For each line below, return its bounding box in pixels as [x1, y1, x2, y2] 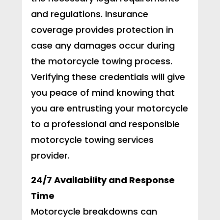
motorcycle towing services [30, 134, 154, 146]
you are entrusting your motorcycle [30, 102, 188, 115]
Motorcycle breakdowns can [30, 205, 157, 218]
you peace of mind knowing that [30, 86, 175, 99]
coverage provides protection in [30, 24, 173, 36]
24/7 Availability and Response [30, 174, 175, 187]
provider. [30, 149, 70, 162]
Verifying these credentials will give [30, 71, 185, 83]
